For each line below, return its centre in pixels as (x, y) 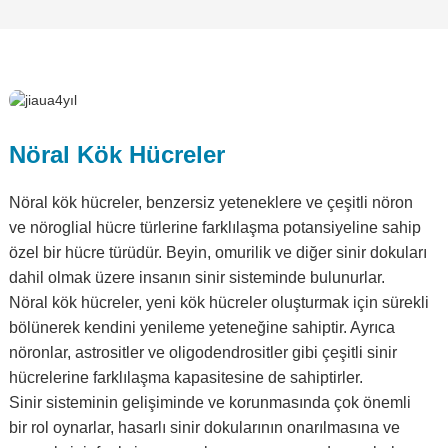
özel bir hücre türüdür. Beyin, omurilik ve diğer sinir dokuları (217, 252)
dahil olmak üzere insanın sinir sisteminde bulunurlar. (196, 277)
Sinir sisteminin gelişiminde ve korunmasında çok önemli (209, 402)
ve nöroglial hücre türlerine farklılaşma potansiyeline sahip (214, 227)
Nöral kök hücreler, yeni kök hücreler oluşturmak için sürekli (218, 302)
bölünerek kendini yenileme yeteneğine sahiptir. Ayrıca (201, 327)
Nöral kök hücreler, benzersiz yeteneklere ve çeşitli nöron (210, 202)
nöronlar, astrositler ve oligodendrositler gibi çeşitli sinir (202, 352)
